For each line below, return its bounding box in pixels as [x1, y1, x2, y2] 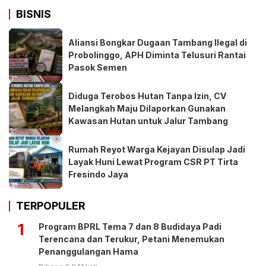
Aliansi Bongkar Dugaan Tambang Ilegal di [68, 37, 247, 48]
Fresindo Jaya [68, 169, 128, 180]
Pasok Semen [68, 62, 127, 73]
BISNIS [16, 7, 51, 20]
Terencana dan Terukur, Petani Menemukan [39, 233, 224, 244]
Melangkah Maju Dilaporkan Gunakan [68, 103, 226, 114]
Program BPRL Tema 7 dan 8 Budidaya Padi [39, 221, 221, 232]
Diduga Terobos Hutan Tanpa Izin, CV [68, 91, 226, 102]
